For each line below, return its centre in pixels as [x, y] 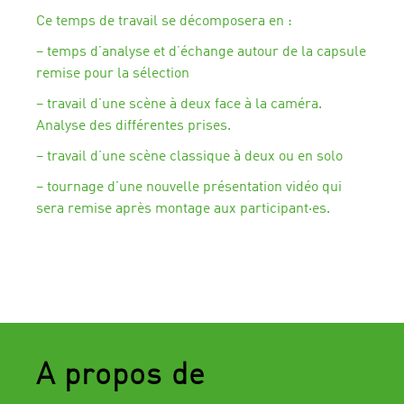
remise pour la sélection [113, 74]
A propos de [121, 376]
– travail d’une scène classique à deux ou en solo [189, 157]
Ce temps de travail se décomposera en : [164, 22]
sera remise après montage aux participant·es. [185, 209]
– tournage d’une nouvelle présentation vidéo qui [189, 188]
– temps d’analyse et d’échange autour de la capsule [201, 52]
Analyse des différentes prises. [133, 126]
